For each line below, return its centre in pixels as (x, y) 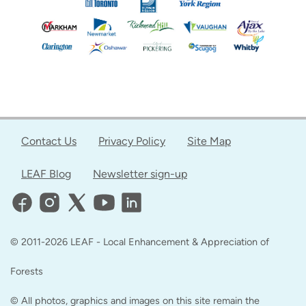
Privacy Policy (132, 141)
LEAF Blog (46, 174)
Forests (27, 272)
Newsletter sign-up (140, 174)
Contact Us (49, 141)
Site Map (209, 141)
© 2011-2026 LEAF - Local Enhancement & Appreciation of (140, 242)
